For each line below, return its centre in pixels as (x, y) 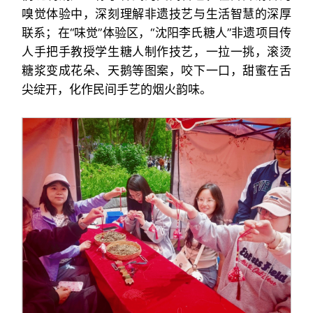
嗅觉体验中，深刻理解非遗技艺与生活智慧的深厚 (156, 14)
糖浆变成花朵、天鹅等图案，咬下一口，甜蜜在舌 (156, 70)
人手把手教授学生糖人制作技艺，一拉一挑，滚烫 (156, 51)
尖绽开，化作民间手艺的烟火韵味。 (116, 89)
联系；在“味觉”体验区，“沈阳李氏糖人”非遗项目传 (156, 32)
